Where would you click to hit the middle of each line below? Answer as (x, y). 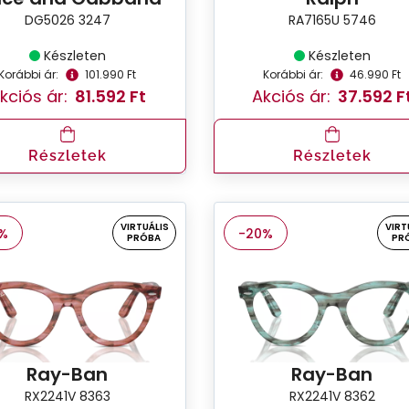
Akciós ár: (291, 96)
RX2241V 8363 (67, 396)
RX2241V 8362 (332, 396)
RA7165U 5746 (332, 20)
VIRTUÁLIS (144, 226)
